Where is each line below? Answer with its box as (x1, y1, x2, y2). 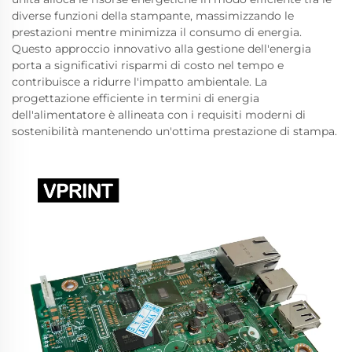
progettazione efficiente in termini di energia (12, 91, 259, 105)
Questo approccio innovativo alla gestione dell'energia (12, 42, 311, 56)
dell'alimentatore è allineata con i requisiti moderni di (12, 108, 306, 122)
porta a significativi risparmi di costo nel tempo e (12, 58, 284, 72)
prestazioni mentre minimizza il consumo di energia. (12, 25, 302, 39)
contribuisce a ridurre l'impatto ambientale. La (12, 75, 267, 89)
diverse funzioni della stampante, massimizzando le (12, 9, 294, 23)
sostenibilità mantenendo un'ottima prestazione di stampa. (12, 124, 337, 138)
